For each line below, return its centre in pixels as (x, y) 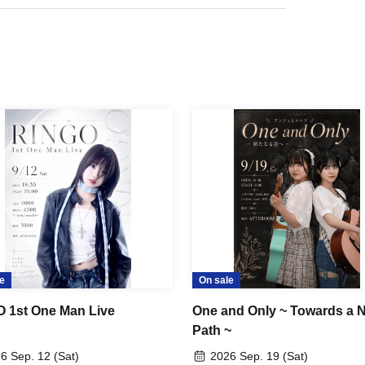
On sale (216, 280)
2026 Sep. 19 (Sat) (259, 356)
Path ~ (212, 330)
